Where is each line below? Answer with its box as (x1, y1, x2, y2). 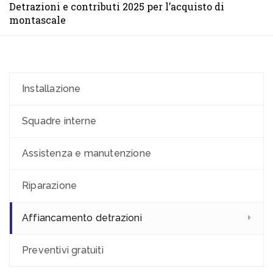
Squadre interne (22, 115, 96, 127)
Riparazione (22, 180, 77, 191)
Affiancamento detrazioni (22, 212, 142, 224)
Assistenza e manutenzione (22, 147, 151, 159)
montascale (9, 13, 66, 26)
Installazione (22, 83, 81, 94)
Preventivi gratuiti (22, 244, 104, 256)
